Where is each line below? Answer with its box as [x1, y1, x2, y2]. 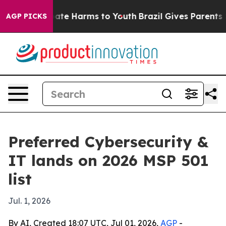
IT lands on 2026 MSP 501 [8, 151, 209, 170]
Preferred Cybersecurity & [8, 132, 208, 151]
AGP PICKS [6, 12, 47, 21]
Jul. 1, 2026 [8, 196, 50, 206]
